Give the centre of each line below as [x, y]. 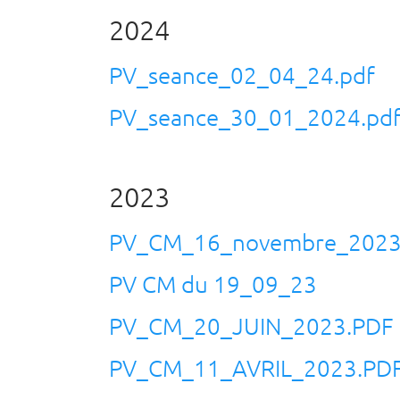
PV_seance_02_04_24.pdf [242, 75]
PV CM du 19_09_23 [213, 283]
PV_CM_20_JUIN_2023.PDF [251, 325]
